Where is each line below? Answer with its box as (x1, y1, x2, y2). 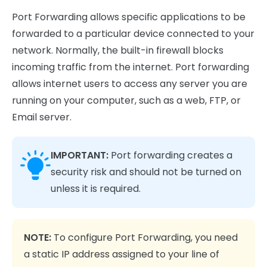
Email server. (12, 110, 72, 124)
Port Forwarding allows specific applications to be (12, 10, 246, 24)
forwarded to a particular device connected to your (12, 27, 254, 41)
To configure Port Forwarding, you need (54, 231, 238, 244)
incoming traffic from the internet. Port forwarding (12, 60, 249, 74)
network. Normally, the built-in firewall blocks (12, 44, 223, 57)
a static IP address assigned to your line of (24, 247, 219, 261)
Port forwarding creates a (111, 148, 232, 162)
